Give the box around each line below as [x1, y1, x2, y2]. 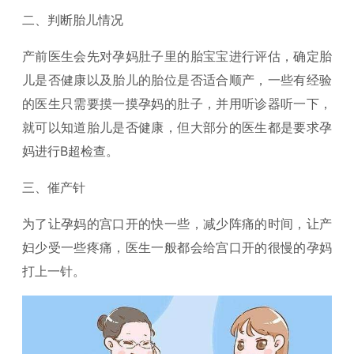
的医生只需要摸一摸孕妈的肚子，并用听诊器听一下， [22, 96, 332, 112]
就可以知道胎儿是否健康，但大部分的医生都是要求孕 [22, 119, 332, 136]
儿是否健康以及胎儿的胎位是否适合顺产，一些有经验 [22, 72, 332, 88]
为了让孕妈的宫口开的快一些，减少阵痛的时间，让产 [22, 216, 332, 232]
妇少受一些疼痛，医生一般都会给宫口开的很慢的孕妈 [22, 239, 332, 256]
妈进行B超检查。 [22, 143, 119, 160]
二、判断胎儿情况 [22, 12, 123, 28]
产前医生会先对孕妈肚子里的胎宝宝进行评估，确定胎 [22, 48, 332, 65]
